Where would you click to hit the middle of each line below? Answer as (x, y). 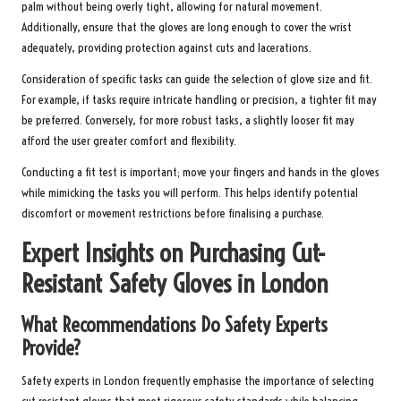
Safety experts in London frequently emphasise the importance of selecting (198, 380)
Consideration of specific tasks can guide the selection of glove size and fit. (197, 79)
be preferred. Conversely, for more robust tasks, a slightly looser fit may (188, 120)
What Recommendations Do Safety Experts (175, 324)
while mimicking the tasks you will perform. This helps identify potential (190, 192)
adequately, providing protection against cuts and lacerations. (166, 47)
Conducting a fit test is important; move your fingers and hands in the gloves (200, 172)
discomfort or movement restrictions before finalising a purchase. (173, 213)
